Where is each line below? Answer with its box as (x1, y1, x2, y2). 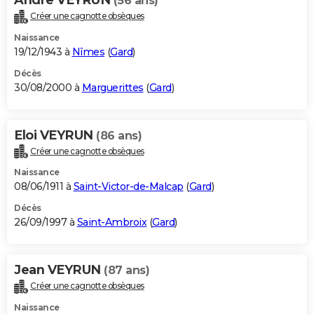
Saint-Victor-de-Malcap (73, 180, 184, 193)
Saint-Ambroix (76, 216, 146, 229)
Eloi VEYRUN (14, 127, 96, 143)
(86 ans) (96, 128, 142, 142)
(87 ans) (104, 264, 149, 278)
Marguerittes (81, 81, 144, 94)
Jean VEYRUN (14, 262, 104, 278)
